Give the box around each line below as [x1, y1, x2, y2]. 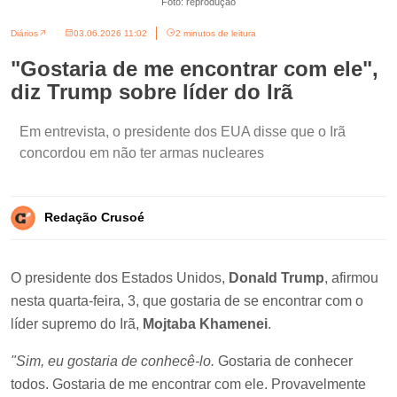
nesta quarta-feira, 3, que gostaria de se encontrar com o [11, 292, 363, 308]
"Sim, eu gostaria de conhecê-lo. [11, 353, 214, 369]
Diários [11, 27, 38, 38]
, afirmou [324, 269, 378, 285]
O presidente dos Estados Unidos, [11, 269, 229, 285]
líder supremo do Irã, [11, 315, 143, 331]
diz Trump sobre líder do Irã [11, 79, 292, 104]
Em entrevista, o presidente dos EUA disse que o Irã [19, 123, 346, 139]
